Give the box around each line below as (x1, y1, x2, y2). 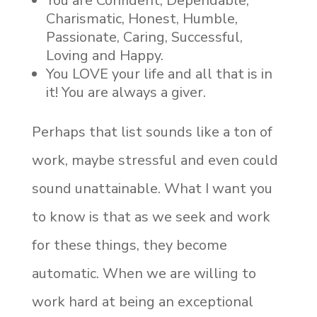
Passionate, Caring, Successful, (45, 28, 243, 47)
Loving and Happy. (45, 46, 163, 65)
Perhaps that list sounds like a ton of (31, 122, 272, 142)
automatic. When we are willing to (31, 264, 256, 283)
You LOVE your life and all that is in (45, 64, 272, 83)
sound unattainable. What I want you (31, 179, 272, 198)
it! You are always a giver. (45, 83, 206, 102)
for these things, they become (31, 236, 227, 255)
